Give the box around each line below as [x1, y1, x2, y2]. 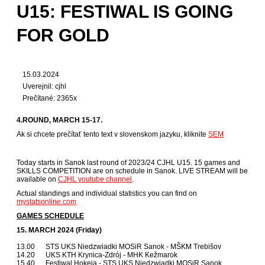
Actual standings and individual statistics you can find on [17, 189, 197, 198]
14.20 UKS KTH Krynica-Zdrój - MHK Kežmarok [17, 251, 177, 260]
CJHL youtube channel [58, 175, 132, 184]
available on [17, 175, 58, 184]
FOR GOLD [17, 25, 109, 46]
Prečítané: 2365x [22, 94, 77, 103]
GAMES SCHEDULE [17, 212, 84, 221]
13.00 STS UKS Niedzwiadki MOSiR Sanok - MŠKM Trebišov [17, 243, 221, 251]
